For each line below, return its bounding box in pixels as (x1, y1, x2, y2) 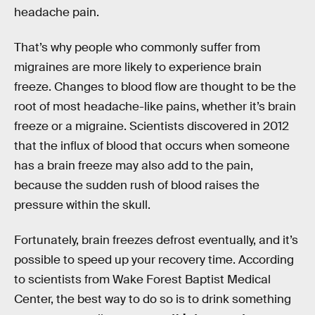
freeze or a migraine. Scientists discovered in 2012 (14, 118, 289, 134)
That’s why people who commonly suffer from (14, 39, 260, 55)
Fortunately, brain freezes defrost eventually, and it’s (14, 232, 298, 247)
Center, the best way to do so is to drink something (14, 291, 291, 307)
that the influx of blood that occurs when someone (14, 138, 290, 153)
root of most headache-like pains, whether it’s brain (14, 98, 296, 114)
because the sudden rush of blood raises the (14, 177, 259, 193)
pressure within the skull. (14, 197, 150, 212)
